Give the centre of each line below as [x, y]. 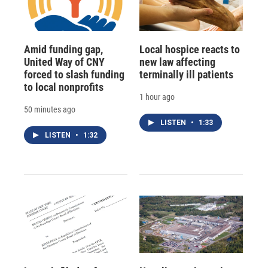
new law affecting [177, 62]
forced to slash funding [74, 74]
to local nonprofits [64, 87]
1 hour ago [157, 97]
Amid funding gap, [63, 49]
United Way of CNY [64, 62]
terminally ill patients [186, 74]
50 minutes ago [50, 109]
